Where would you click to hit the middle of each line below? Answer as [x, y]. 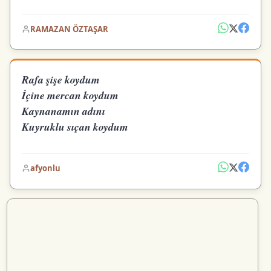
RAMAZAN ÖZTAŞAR [70, 29]
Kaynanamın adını [64, 111]
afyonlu [46, 168]
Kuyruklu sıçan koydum [75, 127]
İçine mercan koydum [70, 96]
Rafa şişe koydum [61, 80]
